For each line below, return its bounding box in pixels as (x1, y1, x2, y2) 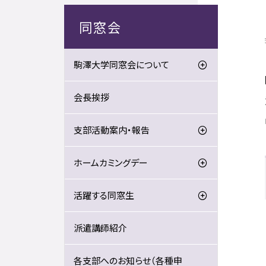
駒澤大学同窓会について (73, 58, 169, 71)
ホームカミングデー (73, 156, 148, 169)
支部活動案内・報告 (73, 123, 150, 136)
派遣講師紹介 (73, 221, 127, 234)
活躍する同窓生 (73, 189, 134, 201)
